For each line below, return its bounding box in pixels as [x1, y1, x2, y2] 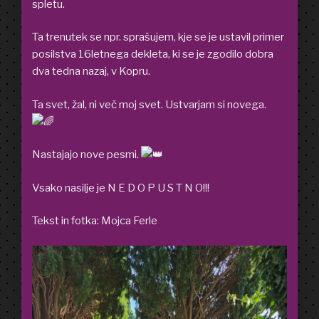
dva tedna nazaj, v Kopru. [32, 65, 150, 78]
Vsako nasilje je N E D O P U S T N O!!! [32, 181, 209, 194]
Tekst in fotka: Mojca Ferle [32, 214, 157, 228]
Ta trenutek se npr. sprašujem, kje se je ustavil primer [32, 31, 284, 44]
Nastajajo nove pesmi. [32, 148, 141, 162]
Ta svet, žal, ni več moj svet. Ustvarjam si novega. [32, 98, 266, 111]
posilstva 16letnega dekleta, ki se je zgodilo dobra [32, 48, 273, 61]
